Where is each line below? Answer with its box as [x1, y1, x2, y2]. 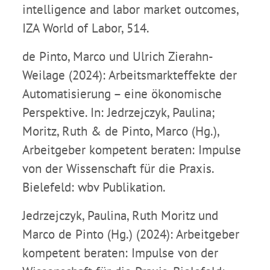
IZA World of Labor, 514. [22, 20, 149, 37]
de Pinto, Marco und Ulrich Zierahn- [22, 48, 213, 65]
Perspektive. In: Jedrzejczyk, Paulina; [22, 104, 215, 121]
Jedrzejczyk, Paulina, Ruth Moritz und [22, 207, 218, 224]
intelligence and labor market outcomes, [22, 1, 238, 18]
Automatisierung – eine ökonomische [22, 86, 222, 102]
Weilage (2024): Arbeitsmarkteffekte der [22, 67, 237, 84]
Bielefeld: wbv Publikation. [22, 179, 166, 196]
